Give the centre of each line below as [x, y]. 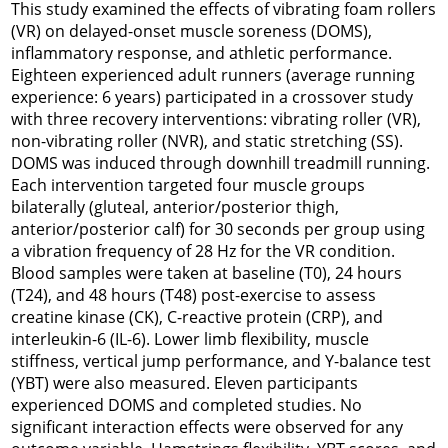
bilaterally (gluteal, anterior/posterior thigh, [175, 207]
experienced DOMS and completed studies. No [186, 405]
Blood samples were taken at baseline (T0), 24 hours [206, 273]
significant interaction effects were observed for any [207, 427]
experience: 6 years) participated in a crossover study [212, 97]
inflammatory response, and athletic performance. [201, 53]
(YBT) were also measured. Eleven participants [184, 383]
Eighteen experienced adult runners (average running [213, 75]
